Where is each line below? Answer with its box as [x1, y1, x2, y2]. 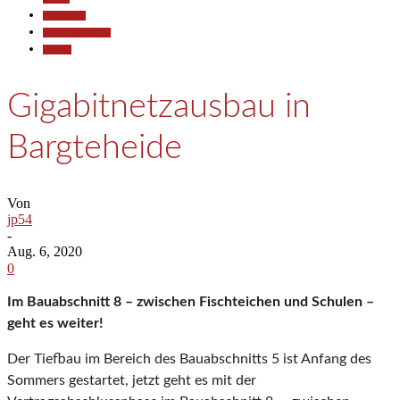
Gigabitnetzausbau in [7, 88, 311, 123]
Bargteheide [7, 129, 182, 164]
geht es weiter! [7, 316, 104, 331]
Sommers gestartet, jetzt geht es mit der [7, 373, 256, 388]
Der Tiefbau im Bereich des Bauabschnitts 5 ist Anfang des [7, 352, 371, 367]
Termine [43, 45, 71, 54]
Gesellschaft [43, 11, 86, 21]
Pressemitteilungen [43, 28, 111, 37]
